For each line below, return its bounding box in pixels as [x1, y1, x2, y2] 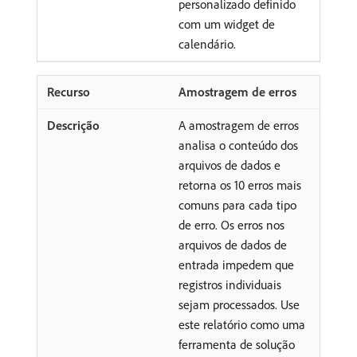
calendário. [178, 36, 236, 52]
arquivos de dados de [178, 237, 287, 253]
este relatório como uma [178, 316, 305, 332]
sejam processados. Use [178, 296, 300, 312]
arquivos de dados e [178, 157, 280, 173]
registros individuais [178, 277, 281, 292]
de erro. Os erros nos [178, 217, 284, 233]
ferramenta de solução [178, 336, 295, 352]
